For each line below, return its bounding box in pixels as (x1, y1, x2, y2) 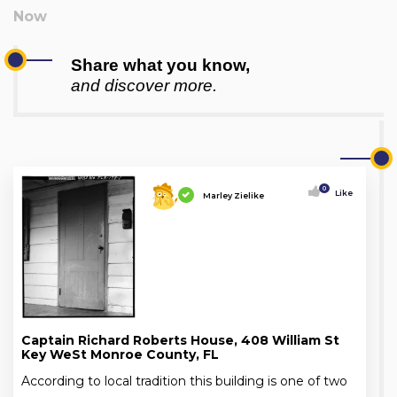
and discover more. (71, 75, 217, 95)
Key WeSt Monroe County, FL (21, 346, 219, 362)
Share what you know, (71, 55, 250, 74)
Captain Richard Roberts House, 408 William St (21, 331, 339, 348)
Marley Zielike (202, 190, 264, 200)
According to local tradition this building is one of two (21, 372, 347, 389)
